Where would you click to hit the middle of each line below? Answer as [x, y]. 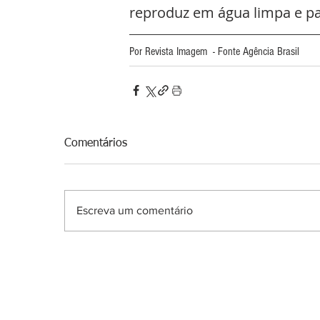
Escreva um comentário [135, 211]
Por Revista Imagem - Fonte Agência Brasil [214, 52]
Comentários [96, 144]
